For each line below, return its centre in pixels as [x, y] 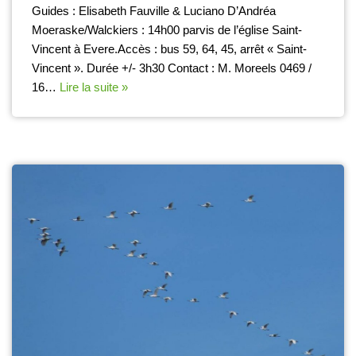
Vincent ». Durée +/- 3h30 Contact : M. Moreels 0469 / [172, 68]
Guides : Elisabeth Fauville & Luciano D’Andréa [154, 10]
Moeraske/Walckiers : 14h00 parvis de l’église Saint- [167, 29]
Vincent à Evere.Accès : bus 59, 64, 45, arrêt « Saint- [169, 48]
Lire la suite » [94, 87]
